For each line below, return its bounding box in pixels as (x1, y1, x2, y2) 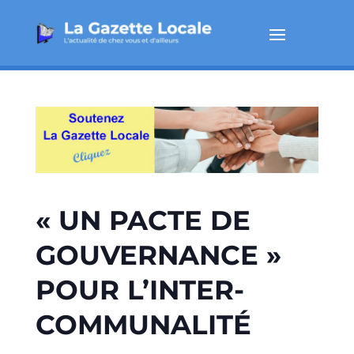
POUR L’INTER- (35, 273, 244, 307)
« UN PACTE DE (35, 204, 250, 238)
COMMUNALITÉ (35, 308, 251, 342)
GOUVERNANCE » (35, 239, 281, 273)
